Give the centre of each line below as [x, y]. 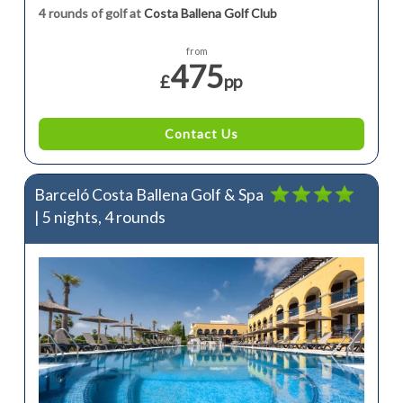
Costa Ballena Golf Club [210, 13]
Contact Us [201, 133]
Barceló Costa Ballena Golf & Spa [148, 194]
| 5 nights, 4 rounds [99, 217]
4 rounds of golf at [91, 13]
